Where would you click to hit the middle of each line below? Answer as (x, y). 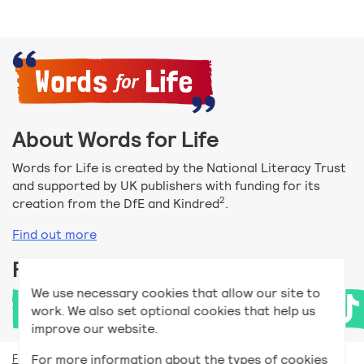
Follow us (58, 270)
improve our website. (95, 328)
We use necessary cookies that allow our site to (176, 292)
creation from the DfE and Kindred (116, 204)
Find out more (54, 235)
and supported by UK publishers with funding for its (166, 186)
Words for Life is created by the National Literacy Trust (179, 168)
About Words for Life (116, 140)
